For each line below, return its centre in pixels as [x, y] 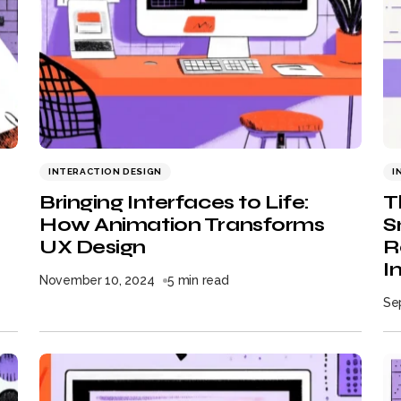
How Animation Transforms [182, 225]
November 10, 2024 [97, 280]
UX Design [93, 247]
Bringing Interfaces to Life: [175, 202]
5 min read [198, 280]
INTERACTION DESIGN [105, 171]
